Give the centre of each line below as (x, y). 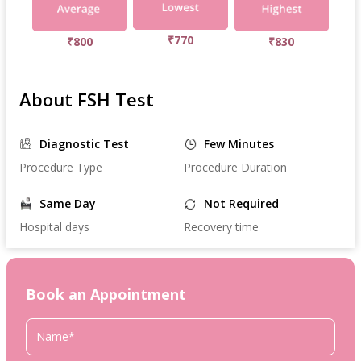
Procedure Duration (235, 167)
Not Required (241, 203)
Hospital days (54, 226)
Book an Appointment (106, 294)
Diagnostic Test (84, 143)
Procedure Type (61, 167)
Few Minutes (239, 143)
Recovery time (221, 226)
